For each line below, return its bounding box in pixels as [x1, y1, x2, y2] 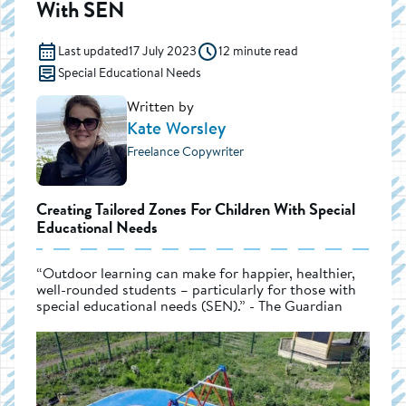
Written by [127, 94, 194, 117]
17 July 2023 [129, 42, 197, 61]
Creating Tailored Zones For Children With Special [36, 197, 355, 221]
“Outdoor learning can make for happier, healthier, [36, 261, 355, 284]
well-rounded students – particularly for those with [36, 277, 356, 300]
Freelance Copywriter [127, 142, 244, 161]
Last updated [58, 42, 129, 61]
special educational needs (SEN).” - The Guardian [36, 294, 343, 316]
